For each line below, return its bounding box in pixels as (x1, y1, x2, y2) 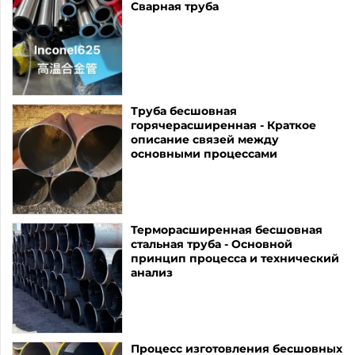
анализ (131, 265, 173, 281)
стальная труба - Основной (131, 237, 292, 252)
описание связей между (131, 132, 279, 147)
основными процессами (131, 147, 277, 162)
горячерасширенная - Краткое (131, 118, 316, 133)
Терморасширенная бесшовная (131, 223, 323, 238)
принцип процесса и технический (131, 251, 339, 266)
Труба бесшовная (131, 104, 237, 119)
